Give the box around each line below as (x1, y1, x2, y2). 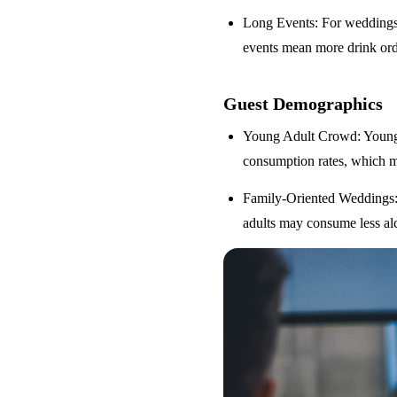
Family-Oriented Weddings (243, 191, 395, 206)
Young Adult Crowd (243, 128, 358, 144)
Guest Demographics (223, 94, 383, 113)
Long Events (243, 15, 315, 30)
